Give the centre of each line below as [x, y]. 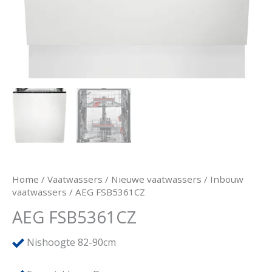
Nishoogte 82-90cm [70, 243]
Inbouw [227, 179]
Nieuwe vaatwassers [156, 179]
